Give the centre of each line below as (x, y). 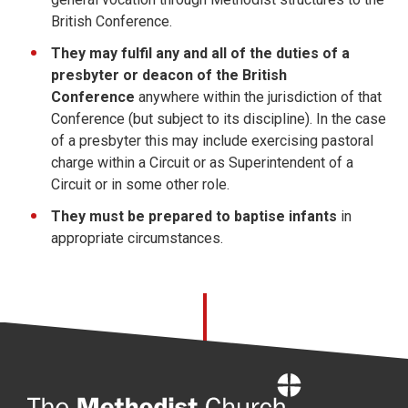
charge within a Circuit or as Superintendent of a (202, 162)
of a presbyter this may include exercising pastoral (212, 140)
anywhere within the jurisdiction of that (260, 97)
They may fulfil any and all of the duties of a (200, 53)
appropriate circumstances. (137, 238)
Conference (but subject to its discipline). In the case (219, 118)
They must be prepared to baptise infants (194, 216)
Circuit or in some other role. (140, 184)
